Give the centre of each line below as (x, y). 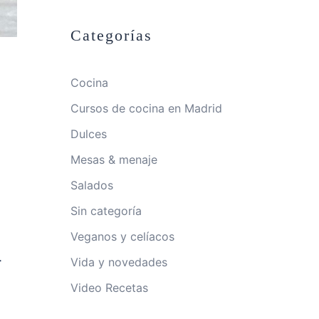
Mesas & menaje (114, 159)
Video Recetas (109, 288)
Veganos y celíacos (122, 236)
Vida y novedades (119, 262)
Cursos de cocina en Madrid (146, 108)
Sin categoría (106, 211)
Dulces (88, 134)
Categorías (111, 35)
